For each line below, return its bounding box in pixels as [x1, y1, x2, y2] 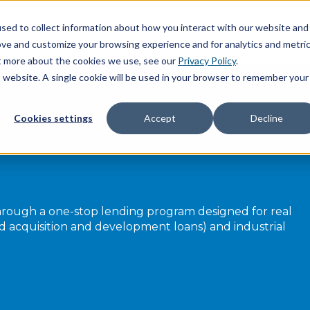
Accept [144, 112, 176, 125]
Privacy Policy [178, 55, 236, 66]
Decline [250, 112, 283, 125]
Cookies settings [14, 112, 93, 125]
